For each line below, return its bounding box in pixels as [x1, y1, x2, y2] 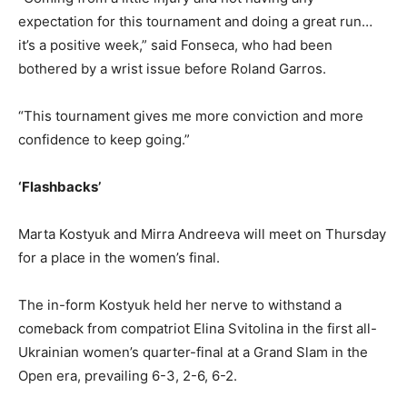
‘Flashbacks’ [18, 178, 104, 196]
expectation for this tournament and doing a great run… [18, 13, 372, 31]
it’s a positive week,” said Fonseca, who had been [18, 36, 333, 55]
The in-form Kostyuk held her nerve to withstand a [18, 296, 342, 314]
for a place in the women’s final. [18, 249, 220, 267]
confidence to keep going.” [18, 131, 190, 149]
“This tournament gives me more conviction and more [18, 107, 363, 125]
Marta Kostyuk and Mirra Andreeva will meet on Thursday [18, 225, 386, 243]
